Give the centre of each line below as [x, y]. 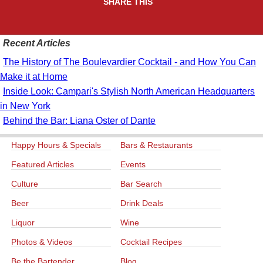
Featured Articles [43, 165]
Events [133, 165]
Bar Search [141, 184]
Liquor [23, 223]
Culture [25, 184]
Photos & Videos [42, 242]
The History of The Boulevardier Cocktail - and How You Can [129, 62]
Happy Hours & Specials [56, 145]
